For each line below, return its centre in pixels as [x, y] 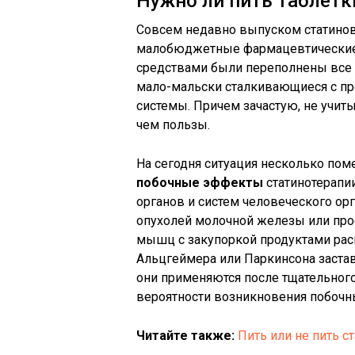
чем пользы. [173, 125]
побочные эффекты [200, 183]
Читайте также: [185, 336]
